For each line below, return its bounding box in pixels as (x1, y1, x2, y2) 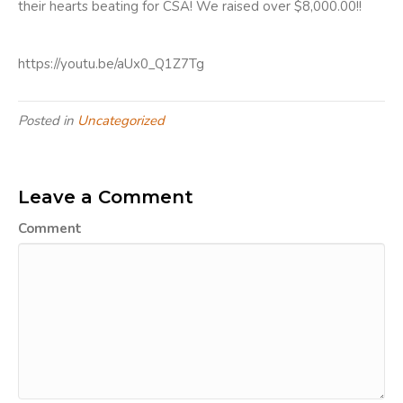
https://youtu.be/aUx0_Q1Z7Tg (18, 55, 204, 73)
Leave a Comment (18, 186, 193, 208)
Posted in (18, 112, 77, 130)
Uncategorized (77, 112, 165, 130)
